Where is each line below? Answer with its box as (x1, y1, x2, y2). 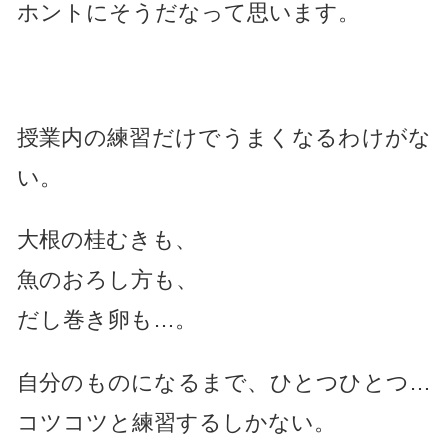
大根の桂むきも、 (16, 227, 197, 253)
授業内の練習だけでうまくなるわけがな (16, 125, 432, 151)
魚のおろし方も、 (16, 267, 198, 293)
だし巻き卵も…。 (16, 307, 197, 333)
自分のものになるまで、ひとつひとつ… (16, 369, 432, 395)
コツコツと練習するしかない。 (16, 409, 336, 435)
